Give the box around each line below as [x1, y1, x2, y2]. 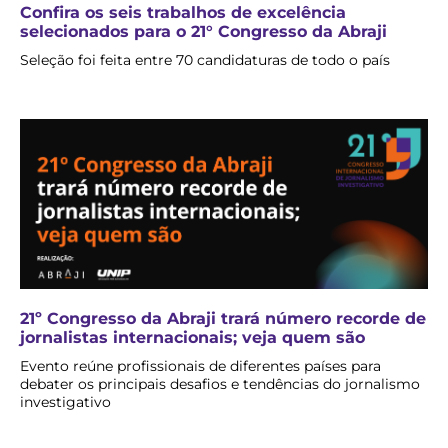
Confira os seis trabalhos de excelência [20, 3, 346, 23]
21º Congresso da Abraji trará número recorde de [20, 309, 426, 329]
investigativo [20, 393, 111, 412]
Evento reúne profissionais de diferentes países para [20, 357, 381, 376]
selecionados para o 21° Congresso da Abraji [20, 22, 387, 42]
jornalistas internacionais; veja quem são [20, 328, 365, 348]
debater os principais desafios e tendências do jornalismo [20, 375, 420, 394]
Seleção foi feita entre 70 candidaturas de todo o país [20, 51, 390, 70]
